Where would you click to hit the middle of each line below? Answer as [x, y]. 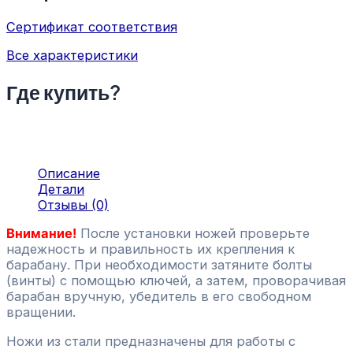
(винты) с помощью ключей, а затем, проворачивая [176, 281]
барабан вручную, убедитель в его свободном [159, 297]
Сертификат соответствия [92, 26]
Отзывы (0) [73, 204]
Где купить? [63, 92]
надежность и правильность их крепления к [150, 249]
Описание [69, 173]
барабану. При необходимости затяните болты [159, 265]
